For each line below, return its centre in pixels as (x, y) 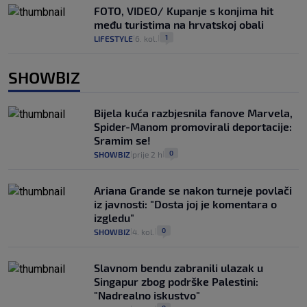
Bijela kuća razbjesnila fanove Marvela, (193, 112)
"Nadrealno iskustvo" (147, 295)
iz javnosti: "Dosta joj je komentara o (185, 204)
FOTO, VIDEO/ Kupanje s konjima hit (184, 10)
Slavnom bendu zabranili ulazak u (179, 267)
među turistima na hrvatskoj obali (179, 24)
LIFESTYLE (113, 38)
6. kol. (146, 38)
